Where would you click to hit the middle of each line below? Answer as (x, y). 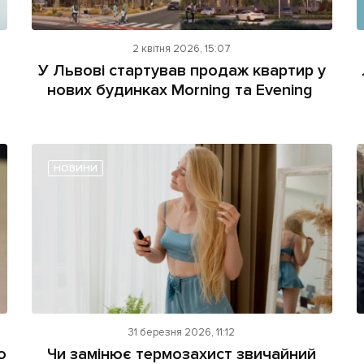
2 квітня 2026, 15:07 (182, 49)
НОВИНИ (75, 169)
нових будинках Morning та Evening (182, 91)
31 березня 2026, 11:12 (182, 332)
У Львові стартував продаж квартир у (182, 71)
